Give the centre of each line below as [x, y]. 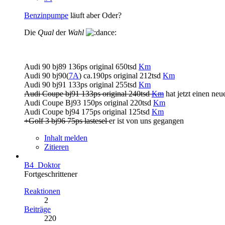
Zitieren [57, 147]
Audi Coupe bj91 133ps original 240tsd [88, 93]
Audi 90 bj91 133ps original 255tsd [81, 84]
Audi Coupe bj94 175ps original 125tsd [88, 111]
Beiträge [37, 209]
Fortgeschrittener [51, 174]
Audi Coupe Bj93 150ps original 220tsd [89, 102]
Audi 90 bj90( [46, 75]
